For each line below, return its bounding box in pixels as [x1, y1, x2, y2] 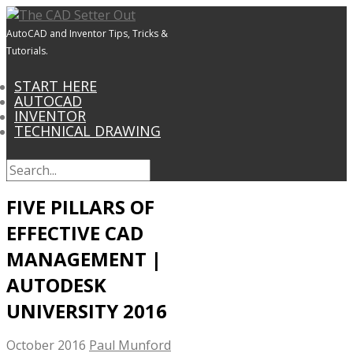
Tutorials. [6, 44, 48, 58]
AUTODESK [6, 272, 106, 299]
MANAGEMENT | [6, 246, 162, 273]
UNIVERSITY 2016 [6, 298, 167, 325]
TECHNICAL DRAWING [14, 121, 161, 140]
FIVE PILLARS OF [6, 194, 154, 221]
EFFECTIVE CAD [6, 220, 143, 247]
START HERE [14, 76, 97, 95]
